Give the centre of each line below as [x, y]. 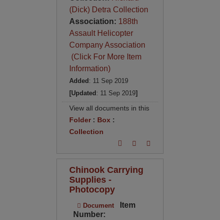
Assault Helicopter [101, 33]
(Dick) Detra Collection [109, 10]
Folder [80, 120]
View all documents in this [109, 108]
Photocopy [92, 190]
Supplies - [90, 180]
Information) [90, 69]
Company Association [107, 45]
